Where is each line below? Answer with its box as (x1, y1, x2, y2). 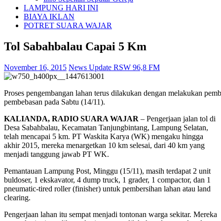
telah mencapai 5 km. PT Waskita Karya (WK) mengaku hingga (4, 132, 203, 141)
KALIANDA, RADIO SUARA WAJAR (4, 114, 139, 123)
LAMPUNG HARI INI (24, 3, 98, 12)
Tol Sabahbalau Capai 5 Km (4, 39, 147, 53)
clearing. (4, 193, 31, 202)
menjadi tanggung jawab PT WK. (4, 149, 109, 158)
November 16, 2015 (4, 63, 67, 72)
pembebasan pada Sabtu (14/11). (4, 97, 105, 106)
